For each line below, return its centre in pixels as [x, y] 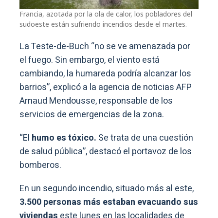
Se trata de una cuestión [146, 138]
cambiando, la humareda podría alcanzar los [105, 73]
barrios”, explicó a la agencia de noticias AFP [106, 87]
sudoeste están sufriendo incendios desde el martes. [103, 24]
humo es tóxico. [64, 138]
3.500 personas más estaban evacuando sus [109, 202]
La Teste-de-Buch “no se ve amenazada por [105, 46]
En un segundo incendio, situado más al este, [107, 188]
